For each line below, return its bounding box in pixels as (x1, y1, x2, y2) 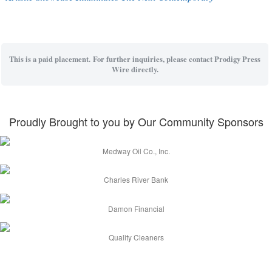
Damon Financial (107, 203, 165, 214)
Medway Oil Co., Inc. (102, 146, 170, 157)
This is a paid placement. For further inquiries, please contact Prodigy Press (9, 53, 260, 64)
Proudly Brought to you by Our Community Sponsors (8, 113, 263, 129)
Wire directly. (111, 63, 158, 75)
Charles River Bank (104, 174, 168, 185)
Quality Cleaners (108, 232, 164, 242)
